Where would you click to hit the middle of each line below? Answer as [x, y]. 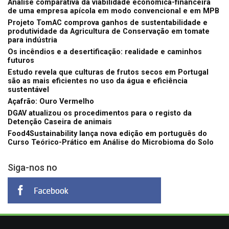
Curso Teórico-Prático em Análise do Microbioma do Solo [111, 143]
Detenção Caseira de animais [60, 122]
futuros [21, 61]
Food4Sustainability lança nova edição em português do [107, 134]
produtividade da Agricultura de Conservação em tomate [109, 32]
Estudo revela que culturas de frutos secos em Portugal [108, 73]
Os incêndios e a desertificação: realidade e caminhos [105, 52]
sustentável [28, 90]
